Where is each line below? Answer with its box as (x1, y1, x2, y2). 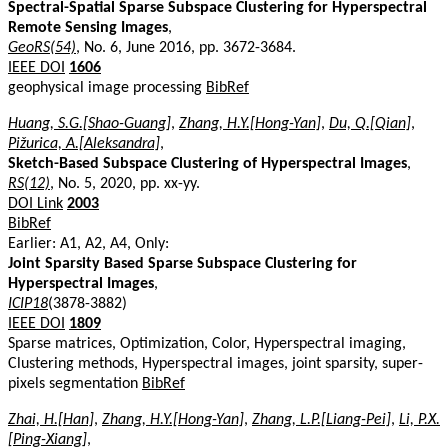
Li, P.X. (399, 411, 440, 428)
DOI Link (8, 195, 63, 212)
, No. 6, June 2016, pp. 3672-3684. (76, 39, 296, 56)
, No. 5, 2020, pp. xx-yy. (50, 175, 200, 192)
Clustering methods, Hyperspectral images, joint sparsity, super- (8, 355, 423, 372)
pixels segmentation (8, 375, 142, 392)
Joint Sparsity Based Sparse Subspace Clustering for (8, 255, 357, 272)
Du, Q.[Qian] (329, 115, 411, 132)
